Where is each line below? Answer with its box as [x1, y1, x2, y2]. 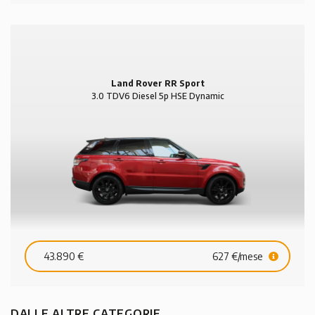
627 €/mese [212, 250, 265, 263]
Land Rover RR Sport [110, 78, 205, 89]
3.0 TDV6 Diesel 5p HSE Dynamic [91, 91, 224, 102]
